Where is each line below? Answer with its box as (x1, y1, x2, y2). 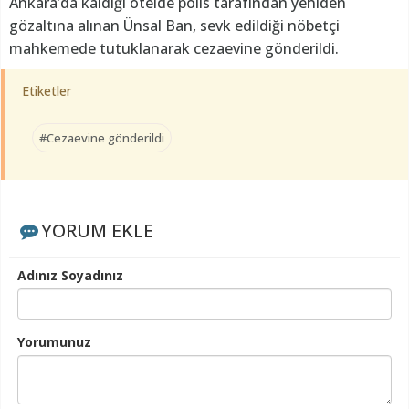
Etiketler (22, 81, 71, 100)
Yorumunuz (17, 332, 91, 351)
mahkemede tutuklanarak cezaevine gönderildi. (9, 37, 339, 58)
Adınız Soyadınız (17, 266, 123, 284)
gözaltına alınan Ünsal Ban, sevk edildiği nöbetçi (9, 15, 340, 36)
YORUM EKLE (40, 217, 153, 243)
